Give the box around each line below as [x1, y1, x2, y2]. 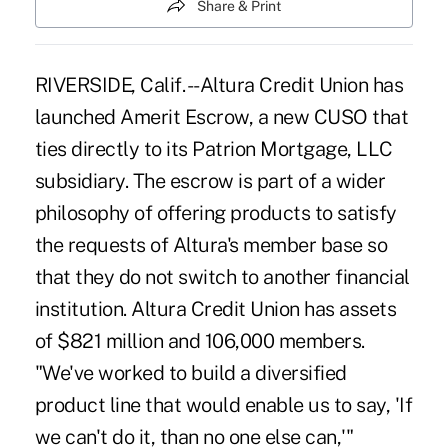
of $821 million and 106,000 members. [34, 328, 365, 353]
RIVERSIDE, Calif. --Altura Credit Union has [34, 72, 404, 97]
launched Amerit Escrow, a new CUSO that [34, 104, 409, 129]
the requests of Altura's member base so [34, 232, 388, 257]
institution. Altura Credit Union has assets [34, 296, 397, 321]
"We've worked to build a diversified [34, 360, 347, 385]
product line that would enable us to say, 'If [34, 392, 413, 417]
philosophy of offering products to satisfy [34, 200, 397, 225]
